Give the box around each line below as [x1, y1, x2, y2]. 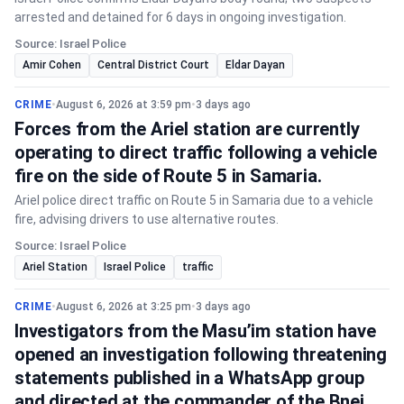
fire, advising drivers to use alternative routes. [14, 212, 279, 226]
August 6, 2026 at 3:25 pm [56, 300, 192, 313]
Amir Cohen [23, 59, 81, 71]
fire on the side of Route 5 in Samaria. [14, 165, 322, 187]
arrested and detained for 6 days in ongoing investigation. [14, 10, 346, 24]
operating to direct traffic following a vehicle [14, 142, 377, 163]
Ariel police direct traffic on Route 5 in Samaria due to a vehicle [14, 193, 373, 207]
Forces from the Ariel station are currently [14, 118, 360, 140]
